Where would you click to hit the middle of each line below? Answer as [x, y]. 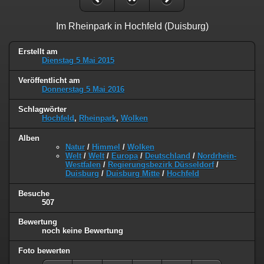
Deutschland [168, 156]
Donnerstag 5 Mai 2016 [83, 89]
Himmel [106, 147]
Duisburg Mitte [133, 173]
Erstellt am [38, 51]
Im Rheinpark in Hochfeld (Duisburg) [132, 26]
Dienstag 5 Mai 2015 [78, 60]
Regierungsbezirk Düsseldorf [161, 164]
